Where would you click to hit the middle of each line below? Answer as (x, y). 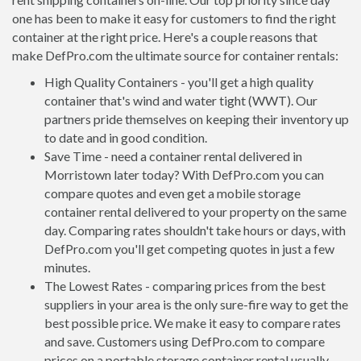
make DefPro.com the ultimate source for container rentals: (175, 55)
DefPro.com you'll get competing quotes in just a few (189, 249)
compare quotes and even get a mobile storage (172, 193)
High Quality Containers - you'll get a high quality (179, 82)
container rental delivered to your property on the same (195, 212)
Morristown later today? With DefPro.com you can (184, 174)
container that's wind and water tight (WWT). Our (181, 100)
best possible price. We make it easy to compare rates (193, 323)
